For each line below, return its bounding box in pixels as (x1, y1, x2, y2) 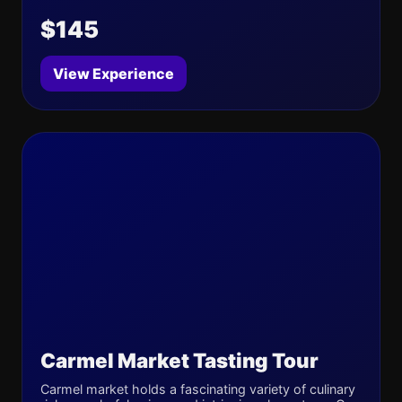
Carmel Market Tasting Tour (40, 348, 319, 372)
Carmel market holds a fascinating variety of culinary (40, 381, 355, 397)
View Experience (53, 65, 174, 83)
